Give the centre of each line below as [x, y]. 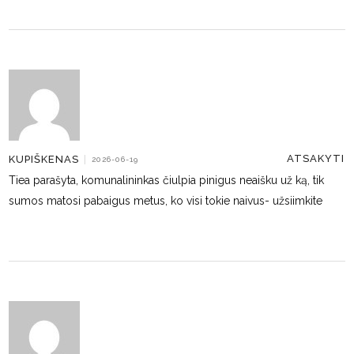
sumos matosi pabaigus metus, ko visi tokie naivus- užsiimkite [166, 201]
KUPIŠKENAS [44, 159]
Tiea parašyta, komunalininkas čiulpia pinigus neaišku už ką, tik [167, 180]
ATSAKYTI [316, 158]
